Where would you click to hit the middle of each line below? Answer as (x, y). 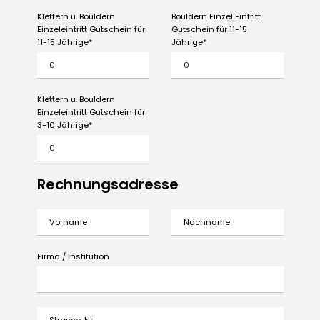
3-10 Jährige (62, 125)
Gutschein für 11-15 (209, 30)
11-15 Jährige (62, 42)
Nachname (194, 215)
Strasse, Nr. (59, 312)
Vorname (55, 215)
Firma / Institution (73, 256)
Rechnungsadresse (107, 185)
